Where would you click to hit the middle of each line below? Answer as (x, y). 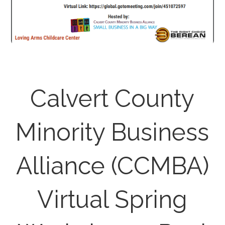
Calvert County (113, 98)
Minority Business (113, 132)
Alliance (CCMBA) (112, 165)
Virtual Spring (113, 199)
